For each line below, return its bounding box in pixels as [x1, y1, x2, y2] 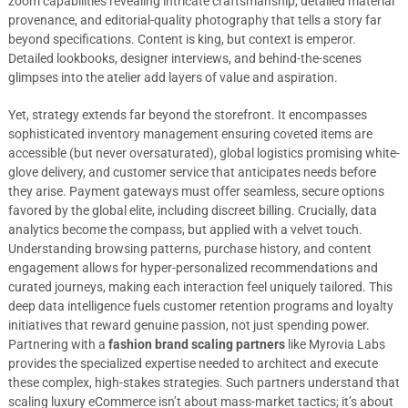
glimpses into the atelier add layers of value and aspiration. [7, 70, 338, 85]
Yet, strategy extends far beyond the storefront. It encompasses [7, 107, 367, 122]
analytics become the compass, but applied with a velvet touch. [7, 222, 362, 237]
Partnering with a [7, 337, 108, 352]
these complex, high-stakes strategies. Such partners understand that [7, 375, 400, 390]
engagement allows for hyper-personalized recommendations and [7, 260, 378, 275]
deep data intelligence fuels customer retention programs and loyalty [7, 299, 393, 313]
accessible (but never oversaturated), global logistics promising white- [7, 146, 400, 160]
